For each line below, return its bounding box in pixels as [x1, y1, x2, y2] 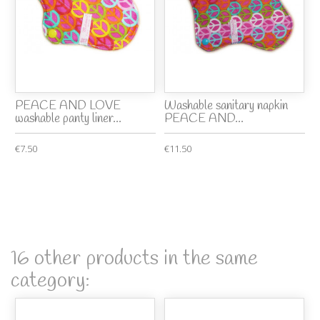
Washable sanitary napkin [164, 97, 289, 114]
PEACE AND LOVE [15, 97, 121, 114]
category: [11, 266, 90, 295]
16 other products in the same [11, 244, 258, 273]
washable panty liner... [15, 110, 122, 127]
